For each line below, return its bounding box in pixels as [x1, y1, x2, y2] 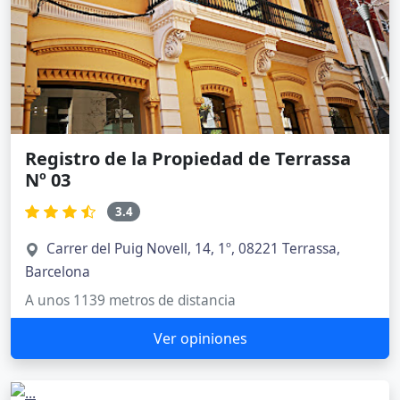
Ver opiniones [153, 329, 247, 349]
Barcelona [25, 262, 90, 282]
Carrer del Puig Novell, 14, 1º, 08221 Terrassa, [46, 239, 340, 259]
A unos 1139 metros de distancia [25, 291, 236, 311]
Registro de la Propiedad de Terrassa [25, 146, 351, 171]
